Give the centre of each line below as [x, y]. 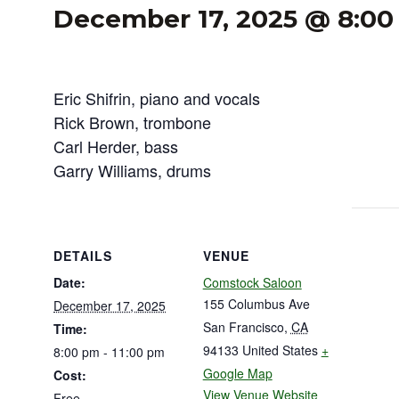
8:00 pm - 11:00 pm [109, 351]
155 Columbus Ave [256, 303]
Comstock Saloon [252, 282]
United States [280, 350]
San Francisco [243, 326]
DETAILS [83, 255]
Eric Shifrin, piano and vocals [157, 98]
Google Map [237, 373]
